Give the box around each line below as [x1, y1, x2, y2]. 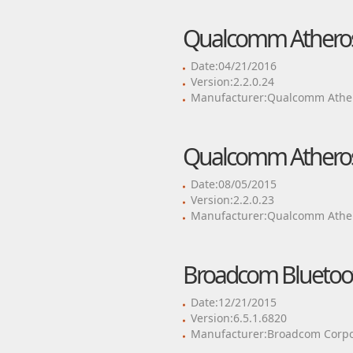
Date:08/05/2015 [190, 176, 277, 191]
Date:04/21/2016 [190, 58, 277, 73]
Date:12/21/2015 [190, 295, 277, 310]
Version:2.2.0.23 [190, 192, 274, 207]
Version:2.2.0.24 [190, 74, 274, 89]
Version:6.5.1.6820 [190, 310, 287, 325]
